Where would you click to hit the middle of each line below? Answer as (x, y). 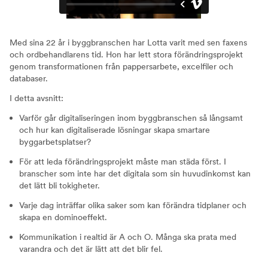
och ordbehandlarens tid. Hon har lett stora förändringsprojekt (126, 55)
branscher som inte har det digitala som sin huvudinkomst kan (135, 174)
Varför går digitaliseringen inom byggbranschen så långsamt (131, 118)
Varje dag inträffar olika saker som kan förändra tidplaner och (133, 205)
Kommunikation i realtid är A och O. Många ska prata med (128, 237)
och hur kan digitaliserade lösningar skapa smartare (115, 130)
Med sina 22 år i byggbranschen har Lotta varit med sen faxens (128, 43)
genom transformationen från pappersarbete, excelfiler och (121, 67)
